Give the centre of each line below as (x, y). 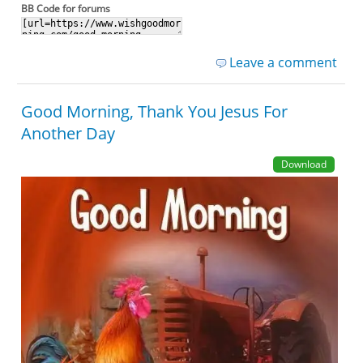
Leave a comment (283, 62)
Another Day (68, 133)
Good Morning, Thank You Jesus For (155, 111)
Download (303, 164)
